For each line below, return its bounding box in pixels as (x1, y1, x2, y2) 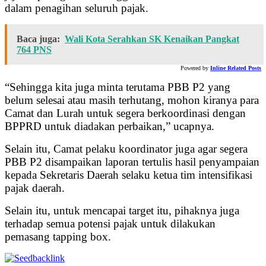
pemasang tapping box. (5, 230, 111, 243)
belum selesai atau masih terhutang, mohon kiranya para (5, 94, 259, 107)
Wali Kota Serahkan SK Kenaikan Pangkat (65, 34, 239, 45)
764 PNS (17, 45, 52, 55)
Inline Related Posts (210, 65, 261, 72)
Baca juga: (17, 34, 60, 45)
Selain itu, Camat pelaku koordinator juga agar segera (5, 142, 248, 156)
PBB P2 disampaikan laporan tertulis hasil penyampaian (5, 156, 259, 169)
